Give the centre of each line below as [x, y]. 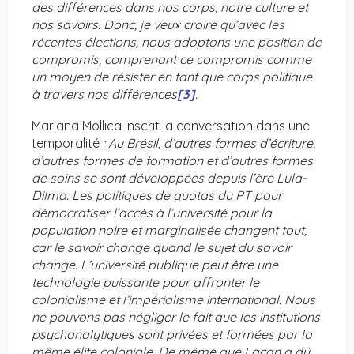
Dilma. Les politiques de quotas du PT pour [157, 196]
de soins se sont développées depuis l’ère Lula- [169, 178]
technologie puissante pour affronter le [145, 282]
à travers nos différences [104, 94]
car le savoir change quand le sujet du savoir [162, 248]
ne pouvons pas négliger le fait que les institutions [176, 317]
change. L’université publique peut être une [155, 265]
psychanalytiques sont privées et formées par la [172, 335]
